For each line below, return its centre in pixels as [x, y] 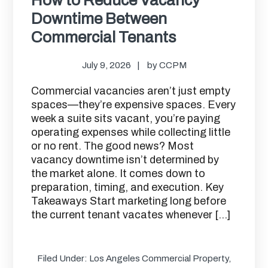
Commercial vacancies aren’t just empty [131, 91]
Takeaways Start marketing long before [129, 201]
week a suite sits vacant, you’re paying [126, 118]
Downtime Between [99, 18]
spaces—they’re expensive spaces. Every [134, 104]
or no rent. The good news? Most [113, 146]
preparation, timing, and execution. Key [128, 187]
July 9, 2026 [106, 65]
